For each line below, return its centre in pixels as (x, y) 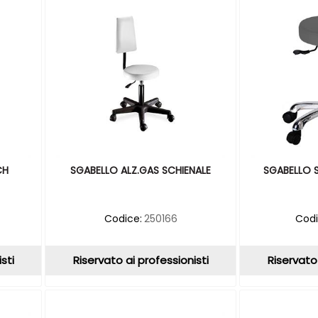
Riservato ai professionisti (141, 260)
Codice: (123, 218)
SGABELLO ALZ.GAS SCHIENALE (141, 170)
